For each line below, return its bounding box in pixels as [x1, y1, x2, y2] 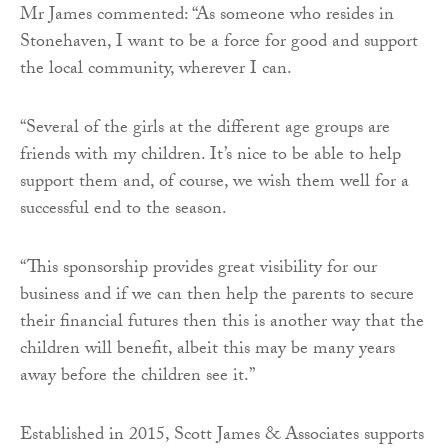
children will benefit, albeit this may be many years [20, 335, 395, 367]
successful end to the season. [20, 195, 227, 227]
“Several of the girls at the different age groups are [20, 114, 390, 146]
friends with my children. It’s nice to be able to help [20, 141, 401, 173]
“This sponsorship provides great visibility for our [20, 254, 377, 286]
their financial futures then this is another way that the [20, 308, 424, 340]
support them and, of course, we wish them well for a [20, 168, 409, 200]
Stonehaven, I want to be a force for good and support [20, 28, 418, 60]
